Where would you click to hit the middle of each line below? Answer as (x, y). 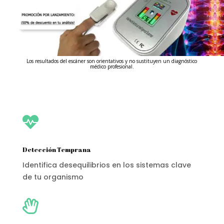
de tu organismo (53, 177)
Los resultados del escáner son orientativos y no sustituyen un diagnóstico (112, 61)
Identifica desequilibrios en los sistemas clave (106, 165)
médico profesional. (112, 66)
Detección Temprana (56, 149)
